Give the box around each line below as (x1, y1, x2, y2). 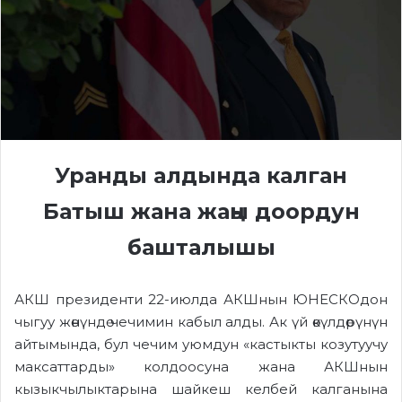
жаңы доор (197, 197, 315, 224)
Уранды (55, 162, 147, 188)
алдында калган (147, 162, 347, 188)
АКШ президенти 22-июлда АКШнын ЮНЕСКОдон (14, 290, 388, 308)
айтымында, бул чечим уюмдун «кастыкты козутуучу (14, 335, 388, 353)
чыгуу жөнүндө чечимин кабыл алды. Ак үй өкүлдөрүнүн (14, 312, 388, 330)
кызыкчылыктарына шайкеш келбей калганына (14, 380, 388, 398)
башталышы (127, 233, 275, 260)
